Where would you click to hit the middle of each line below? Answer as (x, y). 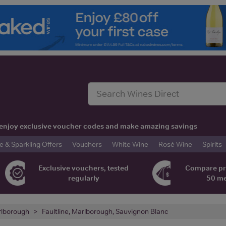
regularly (83, 178)
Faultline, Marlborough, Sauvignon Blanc (105, 211)
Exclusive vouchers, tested (84, 168)
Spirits (212, 144)
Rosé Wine (175, 144)
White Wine (130, 144)
